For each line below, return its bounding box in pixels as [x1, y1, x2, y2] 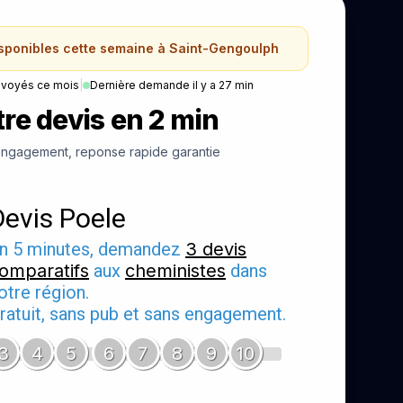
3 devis [185, 237, 246, 260]
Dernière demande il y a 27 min [90, 77, 254, 92]
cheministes [125, 259, 226, 282]
